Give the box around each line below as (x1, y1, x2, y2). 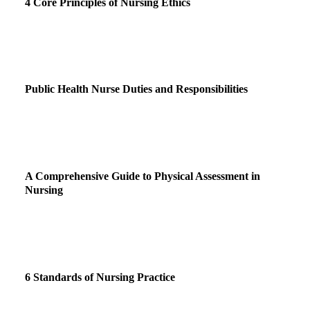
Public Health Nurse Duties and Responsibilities (25, 83, 248, 95)
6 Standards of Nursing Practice (25, 271, 175, 283)
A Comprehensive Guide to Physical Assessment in (25, 170, 260, 183)
